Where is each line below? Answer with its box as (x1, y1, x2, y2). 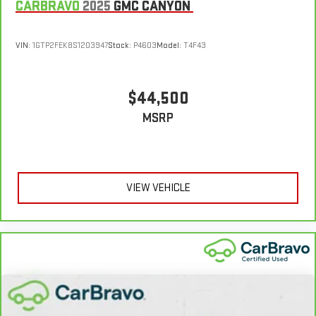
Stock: (108, 40, 133, 51)
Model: (157, 40, 183, 51)
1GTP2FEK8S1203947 (32, 40, 108, 51)
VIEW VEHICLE (126, 181, 190, 195)
